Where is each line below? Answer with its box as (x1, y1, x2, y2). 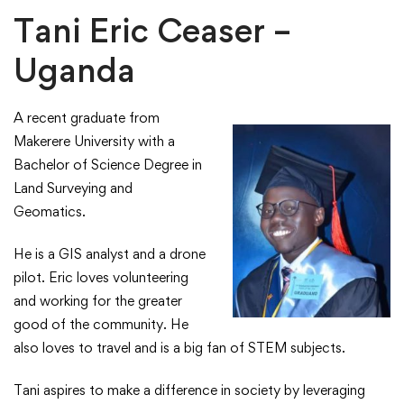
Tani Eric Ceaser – (14, 10, 291, 51)
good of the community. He (14, 316, 188, 334)
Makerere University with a (14, 133, 175, 151)
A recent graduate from (14, 109, 160, 127)
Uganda (14, 50, 135, 91)
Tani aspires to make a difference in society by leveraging (14, 381, 365, 399)
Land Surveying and (14, 179, 133, 197)
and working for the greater (14, 292, 182, 310)
